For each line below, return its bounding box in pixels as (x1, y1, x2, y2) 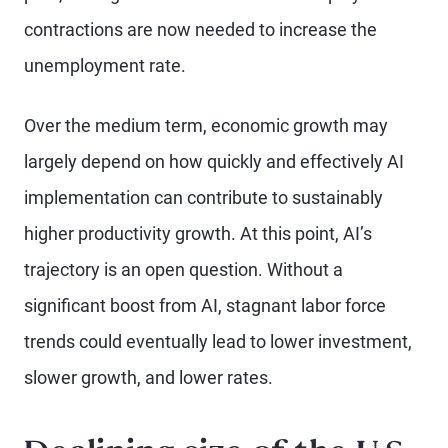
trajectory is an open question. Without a (24, 259, 343, 280)
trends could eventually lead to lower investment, (24, 331, 412, 352)
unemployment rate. (24, 55, 186, 76)
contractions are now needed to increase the (24, 19, 377, 40)
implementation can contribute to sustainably (24, 187, 383, 208)
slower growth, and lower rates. (24, 367, 273, 388)
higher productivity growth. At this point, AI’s (24, 223, 372, 244)
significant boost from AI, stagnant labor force (24, 295, 386, 316)
